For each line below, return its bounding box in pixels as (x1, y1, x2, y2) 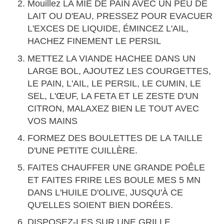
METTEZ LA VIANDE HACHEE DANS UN (27, 53, 195, 63)
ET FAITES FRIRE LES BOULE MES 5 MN (27, 174, 200, 185)
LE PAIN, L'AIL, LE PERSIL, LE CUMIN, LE (27, 78, 201, 88)
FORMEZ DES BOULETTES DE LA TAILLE (27, 132, 202, 143)
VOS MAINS (27, 115, 77, 126)
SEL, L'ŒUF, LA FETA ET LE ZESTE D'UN (27, 90, 198, 101)
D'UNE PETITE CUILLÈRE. (27, 145, 137, 155)
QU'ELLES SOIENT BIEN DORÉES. (27, 199, 173, 210)
